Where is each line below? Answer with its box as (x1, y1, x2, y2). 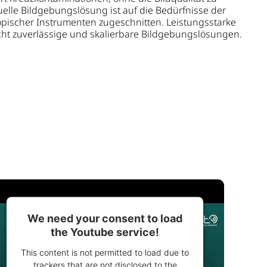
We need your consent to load (27, 212, 182, 225)
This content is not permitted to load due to (21, 247, 189, 257)
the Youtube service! (51, 225, 159, 238)
